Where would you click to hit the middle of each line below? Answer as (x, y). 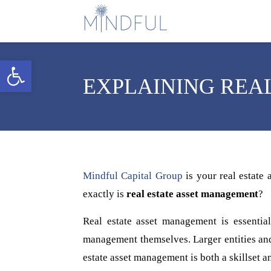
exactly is (105, 194)
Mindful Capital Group (133, 176)
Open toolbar (33, 66)
